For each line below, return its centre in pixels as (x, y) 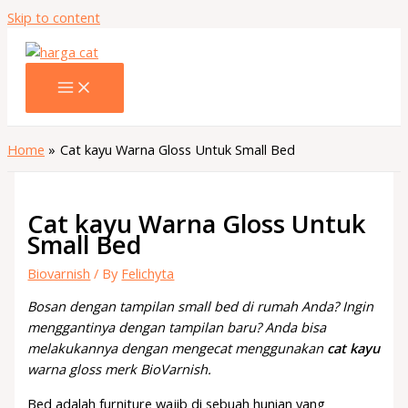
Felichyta (148, 273)
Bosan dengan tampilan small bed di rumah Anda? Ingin (201, 306)
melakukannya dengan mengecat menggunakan (178, 348)
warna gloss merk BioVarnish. (120, 369)
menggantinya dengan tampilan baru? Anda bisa (177, 327)
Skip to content (54, 17)
